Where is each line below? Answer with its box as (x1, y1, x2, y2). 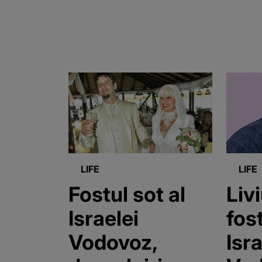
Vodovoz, (68, 230, 158, 255)
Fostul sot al (68, 182, 185, 207)
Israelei (68, 206, 139, 231)
